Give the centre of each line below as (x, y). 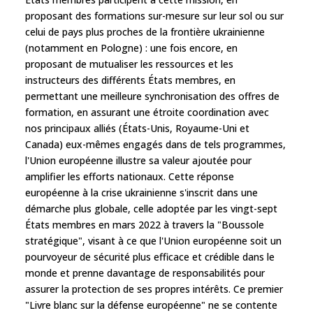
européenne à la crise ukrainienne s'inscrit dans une (141, 192)
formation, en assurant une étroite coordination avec (147, 112)
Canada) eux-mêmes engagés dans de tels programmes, (155, 144)
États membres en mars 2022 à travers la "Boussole (145, 224)
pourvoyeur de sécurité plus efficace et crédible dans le (150, 256)
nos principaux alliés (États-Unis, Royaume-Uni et (137, 128)
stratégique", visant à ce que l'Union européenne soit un (153, 240)
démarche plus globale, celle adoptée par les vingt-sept (151, 208)
